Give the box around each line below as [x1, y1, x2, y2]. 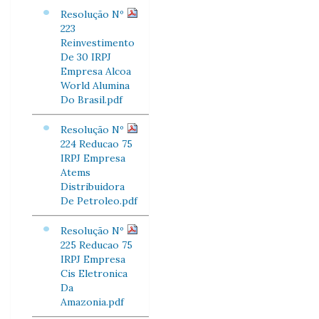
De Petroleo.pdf [61, 194, 137, 207]
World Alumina [61, 79, 130, 92]
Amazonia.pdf [61, 296, 124, 308]
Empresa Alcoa [61, 65, 131, 78]
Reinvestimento [61, 36, 135, 49]
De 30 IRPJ [61, 51, 111, 63]
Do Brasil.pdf [61, 93, 122, 106]
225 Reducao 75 [61, 239, 132, 251]
